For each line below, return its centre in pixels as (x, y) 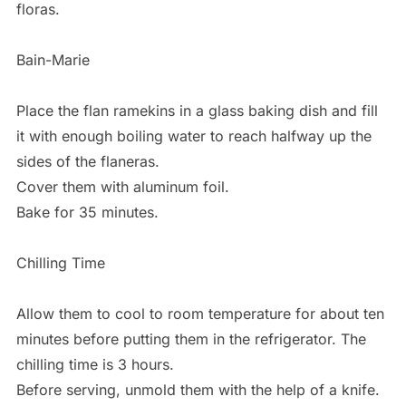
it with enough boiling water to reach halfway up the (193, 135)
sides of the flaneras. (87, 161)
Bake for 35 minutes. (87, 212)
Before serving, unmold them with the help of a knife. (198, 389)
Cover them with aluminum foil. (122, 186)
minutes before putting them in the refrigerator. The (191, 338)
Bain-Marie (53, 59)
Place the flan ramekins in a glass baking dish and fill (197, 110)
